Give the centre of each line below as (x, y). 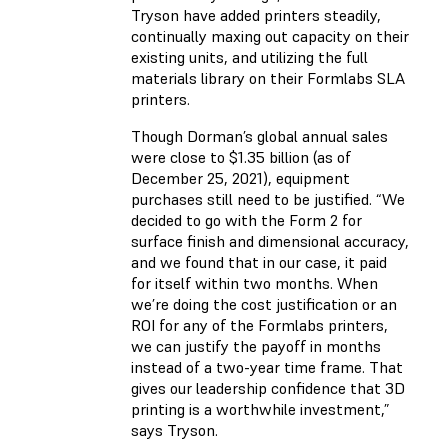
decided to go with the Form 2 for (246, 219)
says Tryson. (174, 429)
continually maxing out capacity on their (270, 35)
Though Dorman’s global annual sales (259, 135)
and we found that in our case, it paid (259, 261)
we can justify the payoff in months (256, 345)
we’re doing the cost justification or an (264, 303)
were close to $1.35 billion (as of (241, 156)
